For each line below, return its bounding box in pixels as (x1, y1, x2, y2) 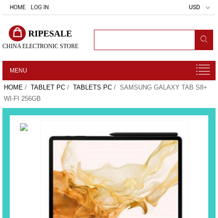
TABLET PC (31, 84, 65, 91)
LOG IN (31, 4, 49, 11)
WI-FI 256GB (4, 95, 41, 102)
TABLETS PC (73, 84, 112, 91)
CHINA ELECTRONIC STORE (2, 43, 78, 50)
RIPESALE (28, 29, 72, 38)
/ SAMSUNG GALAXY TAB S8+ (112, 84, 207, 91)
